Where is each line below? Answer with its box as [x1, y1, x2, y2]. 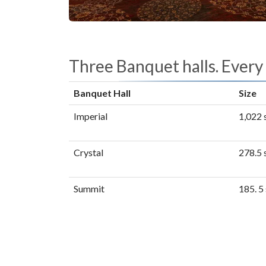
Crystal [73, 146, 103, 158]
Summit [73, 182, 104, 194]
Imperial [73, 110, 107, 122]
